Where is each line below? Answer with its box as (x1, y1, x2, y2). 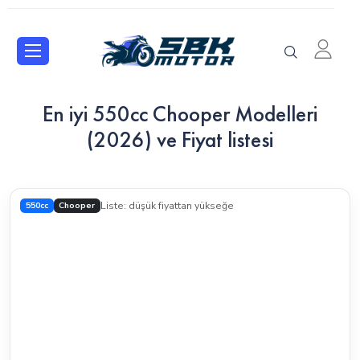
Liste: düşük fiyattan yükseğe (100, 199, 235, 212)
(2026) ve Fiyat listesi (87, 125, 273, 153)
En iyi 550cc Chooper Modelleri (43, 100, 317, 128)
